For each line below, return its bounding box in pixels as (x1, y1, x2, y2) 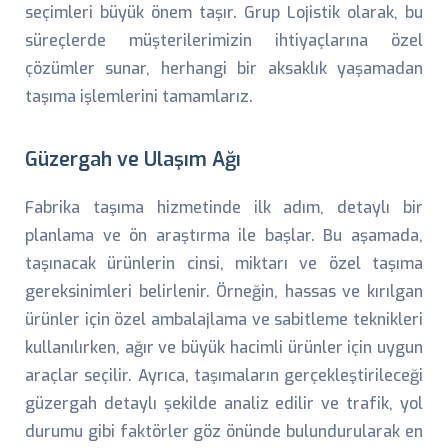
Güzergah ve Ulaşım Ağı (25, 146, 241, 172)
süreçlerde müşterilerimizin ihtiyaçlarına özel (25, 30, 423, 51)
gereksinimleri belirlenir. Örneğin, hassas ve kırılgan (25, 281, 423, 302)
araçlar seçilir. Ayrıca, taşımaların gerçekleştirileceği (25, 365, 423, 386)
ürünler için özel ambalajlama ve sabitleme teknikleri (25, 309, 423, 330)
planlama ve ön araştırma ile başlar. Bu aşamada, (25, 225, 423, 246)
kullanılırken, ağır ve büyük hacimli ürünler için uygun (25, 337, 423, 358)
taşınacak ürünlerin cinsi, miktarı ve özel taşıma (25, 253, 423, 274)
